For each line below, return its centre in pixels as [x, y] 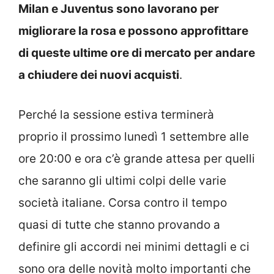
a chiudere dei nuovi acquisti [99, 75]
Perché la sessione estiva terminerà [116, 114]
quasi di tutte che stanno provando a [119, 224]
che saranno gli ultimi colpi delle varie [122, 180]
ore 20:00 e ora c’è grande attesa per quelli [137, 158]
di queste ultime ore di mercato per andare [137, 53]
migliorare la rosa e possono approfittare [133, 31]
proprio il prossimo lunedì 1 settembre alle [134, 136]
